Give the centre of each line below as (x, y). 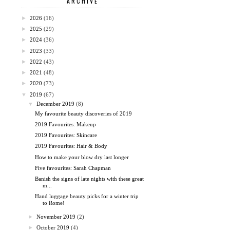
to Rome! (54, 203)
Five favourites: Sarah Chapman (73, 168)
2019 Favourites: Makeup (66, 124)
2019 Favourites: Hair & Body (71, 146)
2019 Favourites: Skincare (66, 135)
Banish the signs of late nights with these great (90, 179)
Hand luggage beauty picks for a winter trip (87, 196)
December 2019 (56, 104)
